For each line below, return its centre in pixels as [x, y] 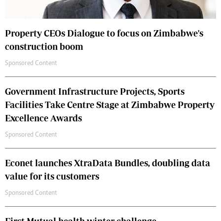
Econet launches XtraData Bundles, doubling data [108, 163]
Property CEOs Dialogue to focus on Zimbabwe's [104, 34]
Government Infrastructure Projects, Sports [95, 92]
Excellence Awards [43, 118]
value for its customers [52, 177]
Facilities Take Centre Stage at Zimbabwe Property [110, 105]
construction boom [44, 47]
